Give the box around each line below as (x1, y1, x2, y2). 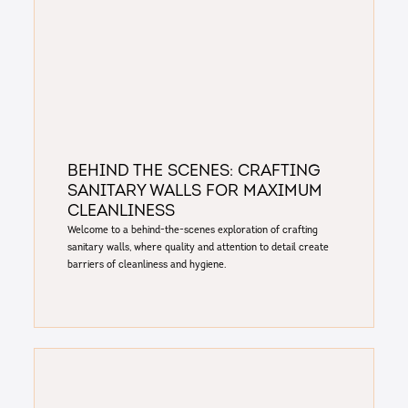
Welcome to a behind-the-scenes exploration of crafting (66, 225, 318, 237)
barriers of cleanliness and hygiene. (66, 260, 226, 271)
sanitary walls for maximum (66, 184, 322, 200)
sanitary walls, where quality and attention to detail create (66, 242, 329, 254)
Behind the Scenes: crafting (66, 164, 321, 180)
